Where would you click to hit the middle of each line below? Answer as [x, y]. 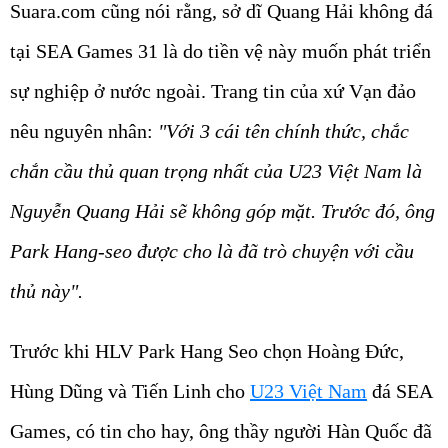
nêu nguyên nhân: [84, 130]
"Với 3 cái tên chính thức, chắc [283, 130]
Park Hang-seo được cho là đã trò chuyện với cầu [212, 250]
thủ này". [46, 290]
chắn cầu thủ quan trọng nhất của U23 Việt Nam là [216, 170]
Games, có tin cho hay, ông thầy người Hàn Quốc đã [221, 430]
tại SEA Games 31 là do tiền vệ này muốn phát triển [220, 50]
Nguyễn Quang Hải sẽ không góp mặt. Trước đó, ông [222, 210]
